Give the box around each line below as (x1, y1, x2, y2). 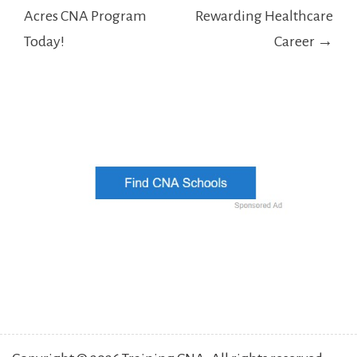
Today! (24, 33, 65, 50)
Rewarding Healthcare (195, 8, 333, 25)
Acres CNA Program (24, 8, 147, 25)
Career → (274, 33, 333, 50)
